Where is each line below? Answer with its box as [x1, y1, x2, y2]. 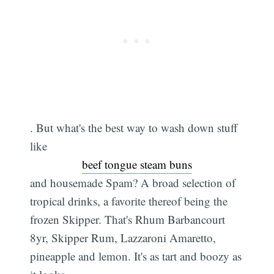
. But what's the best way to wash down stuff [30, 120, 238, 136]
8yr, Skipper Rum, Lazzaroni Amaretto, [30, 230, 217, 246]
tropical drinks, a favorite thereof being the [30, 193, 228, 209]
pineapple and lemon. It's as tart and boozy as [30, 248, 242, 264]
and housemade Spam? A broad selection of [30, 175, 236, 191]
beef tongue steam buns [82, 157, 192, 172]
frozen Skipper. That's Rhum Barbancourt [30, 212, 226, 228]
